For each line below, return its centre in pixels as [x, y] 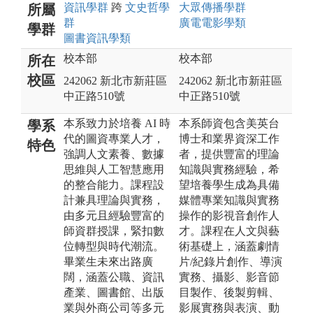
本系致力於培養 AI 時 [117, 123]
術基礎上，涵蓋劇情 [229, 246]
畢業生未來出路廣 [108, 261]
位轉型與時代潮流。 [114, 246]
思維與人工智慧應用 [114, 169]
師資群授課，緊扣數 [114, 231]
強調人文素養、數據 [114, 154]
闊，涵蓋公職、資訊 [114, 277]
